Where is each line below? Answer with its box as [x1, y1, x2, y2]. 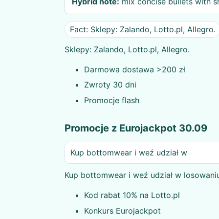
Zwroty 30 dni [84, 80, 136, 90]
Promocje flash [84, 95, 139, 105]
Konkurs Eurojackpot [84, 205, 161, 216]
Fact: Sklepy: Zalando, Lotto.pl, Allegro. [69, 24, 216, 34]
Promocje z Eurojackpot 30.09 [65, 122, 207, 134]
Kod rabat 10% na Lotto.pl [84, 190, 180, 200]
